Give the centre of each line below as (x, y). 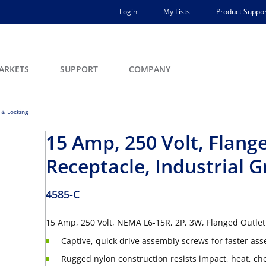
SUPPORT (79, 69)
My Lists (177, 12)
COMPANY (150, 69)
